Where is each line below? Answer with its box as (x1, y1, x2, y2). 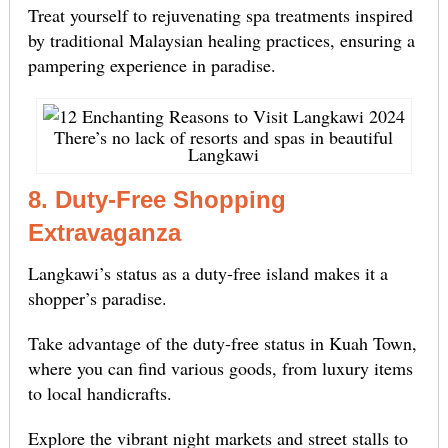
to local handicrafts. (27, 381, 172, 406)
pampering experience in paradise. (27, 53, 276, 78)
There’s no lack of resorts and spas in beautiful (54, 125, 394, 150)
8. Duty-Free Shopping (27, 186, 286, 214)
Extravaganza (27, 219, 181, 247)
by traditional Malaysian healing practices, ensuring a (27, 28, 415, 53)
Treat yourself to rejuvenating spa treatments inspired (27, 3, 413, 28)
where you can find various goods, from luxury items (27, 356, 413, 381)
